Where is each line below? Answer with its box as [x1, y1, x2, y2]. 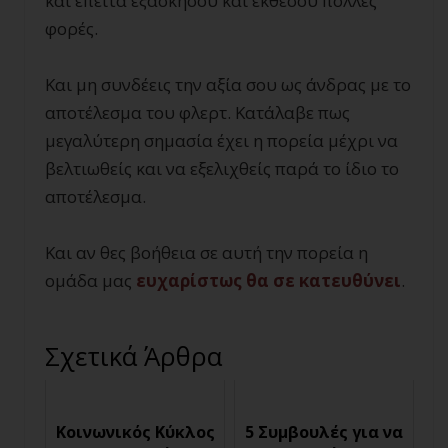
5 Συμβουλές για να [245, 421, 403, 443]
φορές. [45, 17, 98, 40]
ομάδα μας [45, 269, 136, 292]
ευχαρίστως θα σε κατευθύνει [136, 269, 401, 292]
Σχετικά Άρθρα [45, 338, 222, 374]
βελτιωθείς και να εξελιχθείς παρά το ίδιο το [45, 157, 399, 180]
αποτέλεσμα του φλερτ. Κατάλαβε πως [45, 101, 350, 124]
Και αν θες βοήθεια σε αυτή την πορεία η [45, 241, 368, 264]
